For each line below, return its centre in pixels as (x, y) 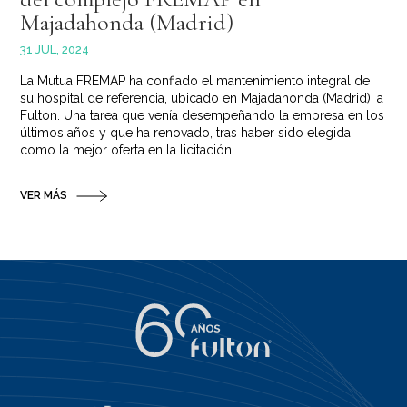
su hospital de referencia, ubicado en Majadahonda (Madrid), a (202, 99)
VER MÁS (44, 196)
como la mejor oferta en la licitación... (130, 150)
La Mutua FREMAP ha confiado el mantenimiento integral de (195, 81)
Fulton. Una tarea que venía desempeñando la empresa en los (203, 116)
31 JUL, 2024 (55, 50)
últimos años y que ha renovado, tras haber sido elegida (186, 133)
